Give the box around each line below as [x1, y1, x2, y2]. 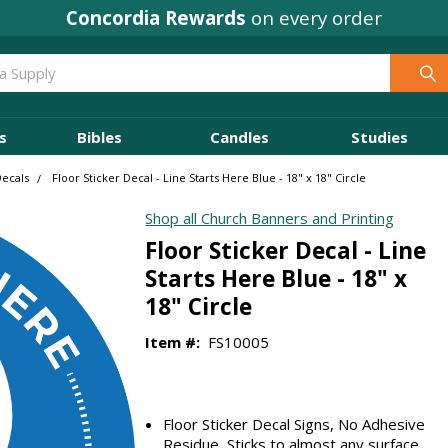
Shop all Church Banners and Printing [145, 208, 395, 229]
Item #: [145, 331, 201, 352]
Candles [209, 126, 269, 147]
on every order [246, 4, 382, 30]
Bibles [76, 126, 122, 147]
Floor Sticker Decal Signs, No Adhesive [163, 413, 426, 434]
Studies [350, 126, 408, 147]
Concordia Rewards [66, 4, 246, 30]
